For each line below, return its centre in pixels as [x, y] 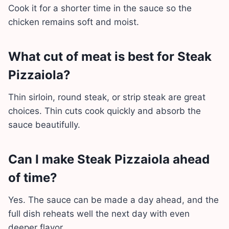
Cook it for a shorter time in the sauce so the [100, 8]
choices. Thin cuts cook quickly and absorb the [105, 111]
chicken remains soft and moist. [74, 22]
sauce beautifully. [44, 124]
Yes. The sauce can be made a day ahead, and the [113, 200]
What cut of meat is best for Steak [110, 56]
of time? [33, 177]
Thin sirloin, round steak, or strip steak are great [107, 97]
